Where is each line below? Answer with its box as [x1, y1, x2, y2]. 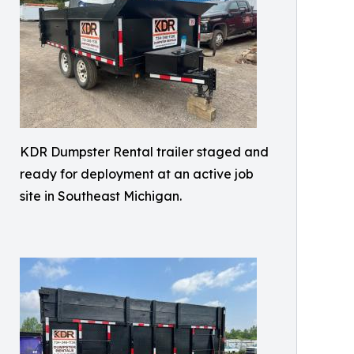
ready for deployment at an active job [20, 166, 254, 182]
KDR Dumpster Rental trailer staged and [20, 144, 269, 160]
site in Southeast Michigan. [20, 188, 182, 204]
